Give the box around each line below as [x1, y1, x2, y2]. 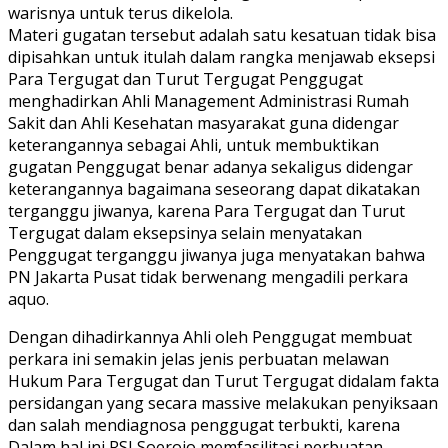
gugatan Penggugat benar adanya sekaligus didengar [8, 156, 413, 179]
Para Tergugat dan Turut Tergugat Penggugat [8, 68, 363, 91]
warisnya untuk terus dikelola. [8, 2, 233, 25]
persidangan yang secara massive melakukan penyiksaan [8, 392, 438, 415]
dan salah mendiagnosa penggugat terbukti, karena [8, 414, 400, 437]
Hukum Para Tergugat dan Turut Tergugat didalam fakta [8, 370, 439, 393]
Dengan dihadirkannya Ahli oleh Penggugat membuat [8, 326, 412, 349]
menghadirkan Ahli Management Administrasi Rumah [8, 90, 409, 113]
